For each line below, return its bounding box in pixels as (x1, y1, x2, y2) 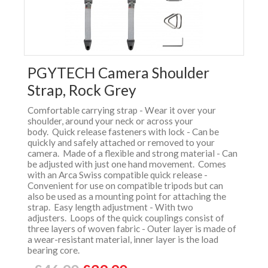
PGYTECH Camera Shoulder (28, 64, 209, 81)
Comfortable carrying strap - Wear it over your (28, 105, 216, 115)
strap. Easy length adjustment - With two (28, 202, 193, 212)
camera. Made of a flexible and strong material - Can (28, 148, 237, 159)
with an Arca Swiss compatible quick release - (28, 169, 208, 180)
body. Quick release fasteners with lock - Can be (28, 126, 219, 137)
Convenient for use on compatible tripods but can (28, 180, 223, 191)
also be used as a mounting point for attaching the (28, 191, 226, 202)
